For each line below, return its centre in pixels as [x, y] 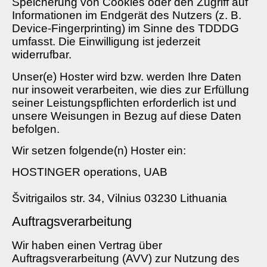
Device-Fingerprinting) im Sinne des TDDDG [125, 29]
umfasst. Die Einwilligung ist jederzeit [106, 42]
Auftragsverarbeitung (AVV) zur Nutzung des [126, 258]
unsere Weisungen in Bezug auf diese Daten [127, 116]
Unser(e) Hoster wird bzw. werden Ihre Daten [127, 76]
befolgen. [36, 129]
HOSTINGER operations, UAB [90, 172]
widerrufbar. [42, 55]
